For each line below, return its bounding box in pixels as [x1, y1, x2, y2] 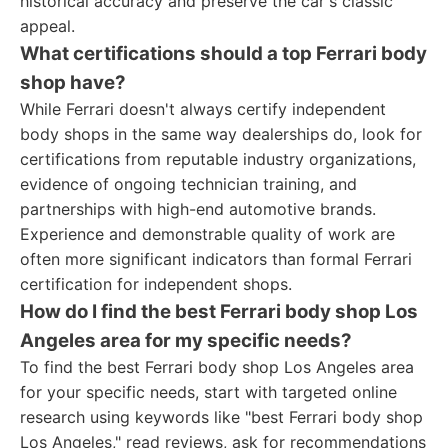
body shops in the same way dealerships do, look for [20, 124, 422, 144]
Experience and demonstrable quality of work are [20, 224, 395, 244]
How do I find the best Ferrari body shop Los [20, 300, 418, 323]
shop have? [20, 71, 126, 94]
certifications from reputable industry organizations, [20, 149, 416, 169]
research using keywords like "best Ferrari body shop [20, 407, 423, 427]
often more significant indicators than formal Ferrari [20, 249, 412, 269]
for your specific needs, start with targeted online [20, 382, 397, 402]
